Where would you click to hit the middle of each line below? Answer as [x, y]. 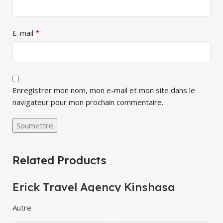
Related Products [59, 160]
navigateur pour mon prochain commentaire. [88, 102]
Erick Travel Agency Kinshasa [94, 187]
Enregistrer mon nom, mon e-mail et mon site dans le [104, 90]
